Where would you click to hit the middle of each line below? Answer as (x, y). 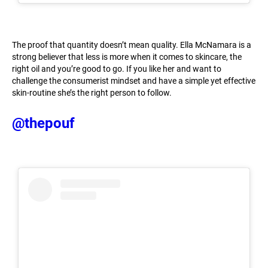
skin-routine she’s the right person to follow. (92, 93)
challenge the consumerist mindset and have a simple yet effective (134, 81)
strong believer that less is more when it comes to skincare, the (127, 57)
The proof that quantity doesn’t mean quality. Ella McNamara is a (132, 45)
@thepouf (43, 124)
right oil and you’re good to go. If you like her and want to (117, 69)
